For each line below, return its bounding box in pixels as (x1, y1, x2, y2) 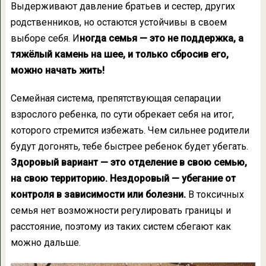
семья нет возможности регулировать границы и (10, 205, 231, 217)
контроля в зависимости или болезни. (10, 189, 188, 201)
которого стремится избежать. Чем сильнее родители (10, 125, 249, 137)
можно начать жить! (10, 65, 104, 77)
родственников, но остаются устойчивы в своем (10, 17, 227, 28)
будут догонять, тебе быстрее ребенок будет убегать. (10, 141, 248, 153)
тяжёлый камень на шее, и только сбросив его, (10, 49, 229, 61)
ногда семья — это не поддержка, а (79, 33, 243, 45)
